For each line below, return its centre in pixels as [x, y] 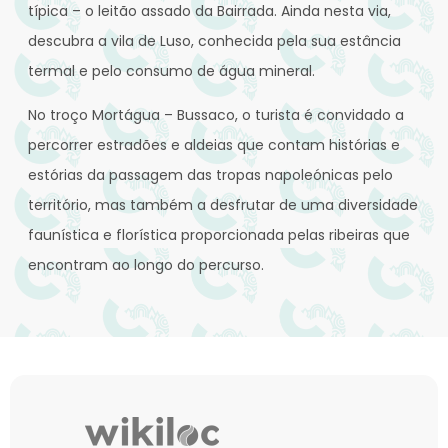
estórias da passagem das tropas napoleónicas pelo [210, 175]
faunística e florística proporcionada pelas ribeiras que [219, 235]
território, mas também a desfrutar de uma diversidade [223, 205]
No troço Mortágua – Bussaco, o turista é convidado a [216, 115]
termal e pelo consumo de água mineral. [171, 71]
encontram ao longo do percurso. [146, 265]
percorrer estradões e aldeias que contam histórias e [214, 145]
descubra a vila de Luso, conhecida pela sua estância [214, 41]
